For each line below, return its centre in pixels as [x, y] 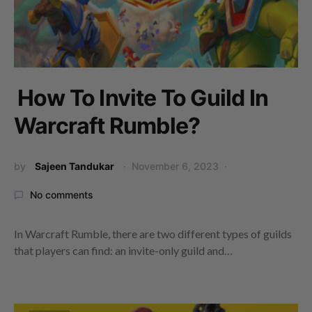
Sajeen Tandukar [75, 166]
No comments [62, 195]
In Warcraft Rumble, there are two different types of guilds [153, 234]
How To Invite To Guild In [143, 98]
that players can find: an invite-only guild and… [123, 251]
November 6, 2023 [175, 166]
